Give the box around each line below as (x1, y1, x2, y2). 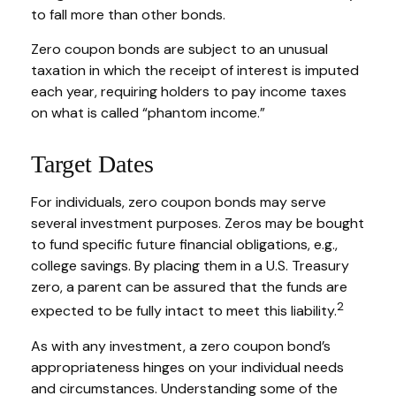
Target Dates (31, 150, 154, 179)
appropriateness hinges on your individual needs (31, 357, 344, 377)
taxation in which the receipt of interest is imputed (31, 61, 359, 80)
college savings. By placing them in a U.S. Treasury (31, 256, 349, 276)
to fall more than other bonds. (31, 5, 225, 25)
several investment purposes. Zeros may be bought (31, 214, 364, 233)
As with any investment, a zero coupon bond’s (31, 336, 331, 355)
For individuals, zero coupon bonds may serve (31, 193, 326, 212)
